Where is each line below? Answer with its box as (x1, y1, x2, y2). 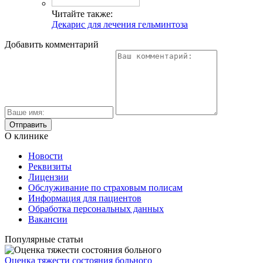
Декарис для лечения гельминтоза (52, 19, 188, 30)
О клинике (5, 131, 48, 141)
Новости (28, 151, 63, 161)
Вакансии (28, 214, 68, 225)
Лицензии (28, 172, 69, 183)
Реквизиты (28, 161, 72, 172)
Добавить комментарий (5, 39, 99, 50)
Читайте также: (52, 9, 113, 19)
